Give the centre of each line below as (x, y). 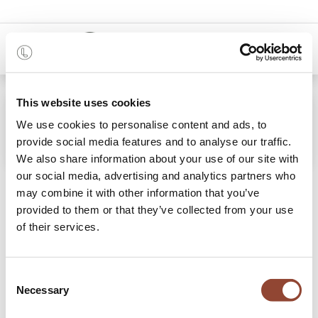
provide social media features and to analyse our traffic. (154, 141)
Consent (25, 275)
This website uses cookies (84, 102)
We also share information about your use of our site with (158, 158)
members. (35, 251)
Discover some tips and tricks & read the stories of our (145, 233)
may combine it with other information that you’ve (138, 192)
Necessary (43, 290)
